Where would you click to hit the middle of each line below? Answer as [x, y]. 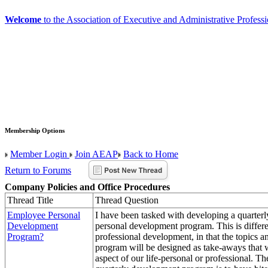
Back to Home [151, 154]
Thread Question [127, 200]
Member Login [40, 154]
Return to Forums [38, 170]
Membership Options [35, 130]
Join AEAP [96, 154]
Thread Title [30, 200]
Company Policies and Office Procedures [87, 187]
